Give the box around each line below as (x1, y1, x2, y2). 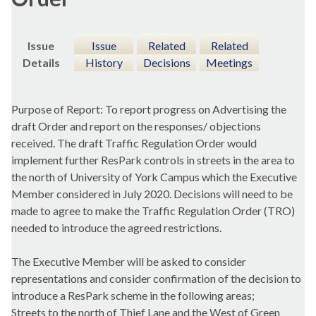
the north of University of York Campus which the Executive (11, 170, 297, 184)
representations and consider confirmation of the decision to (11, 272, 301, 286)
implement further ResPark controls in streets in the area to (11, 153, 295, 167)
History (85, 56, 123, 69)
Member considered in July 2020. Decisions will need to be (11, 187, 293, 201)
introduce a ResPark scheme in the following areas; (11, 288, 255, 303)
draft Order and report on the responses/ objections (11, 119, 261, 133)
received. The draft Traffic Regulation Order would (11, 136, 257, 150)
